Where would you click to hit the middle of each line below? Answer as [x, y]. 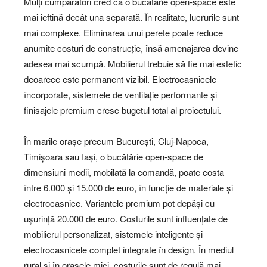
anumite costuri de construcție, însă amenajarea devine [131, 48]
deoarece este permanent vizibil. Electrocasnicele [120, 79]
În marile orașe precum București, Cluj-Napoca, [116, 141]
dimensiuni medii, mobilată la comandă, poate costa [124, 172]
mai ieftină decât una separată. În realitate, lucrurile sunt [131, 17]
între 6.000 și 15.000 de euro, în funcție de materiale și [128, 188]
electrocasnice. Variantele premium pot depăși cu [119, 203]
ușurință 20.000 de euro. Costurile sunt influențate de [126, 219]
